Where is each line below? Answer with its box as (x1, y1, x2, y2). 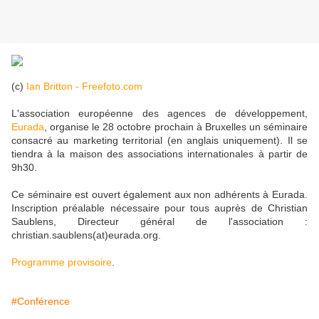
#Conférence (11, 296, 70, 308)
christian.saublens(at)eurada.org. (11, 229, 161, 241)
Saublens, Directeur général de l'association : (11, 216, 308, 228)
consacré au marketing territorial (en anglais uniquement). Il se (11, 135, 308, 147)
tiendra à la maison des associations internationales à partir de (11, 148, 308, 160)
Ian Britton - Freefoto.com (26, 80, 142, 93)
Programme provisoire (11, 256, 112, 268)
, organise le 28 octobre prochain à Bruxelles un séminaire (44, 121, 308, 133)
